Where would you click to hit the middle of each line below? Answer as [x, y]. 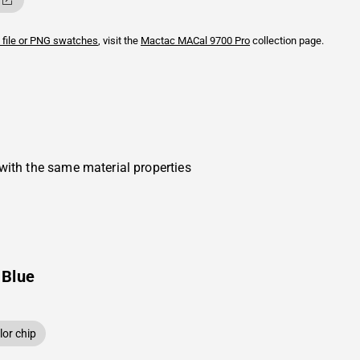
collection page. [287, 41]
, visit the [119, 41]
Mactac [158, 41]
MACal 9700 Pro [213, 41]
